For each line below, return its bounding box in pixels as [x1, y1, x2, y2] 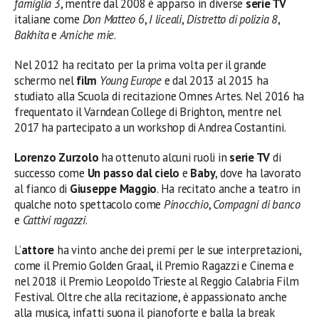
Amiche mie [59, 27, 115, 43]
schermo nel [14, 73, 77, 89]
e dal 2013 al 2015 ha [161, 73, 268, 89]
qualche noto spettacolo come [14, 197, 164, 213]
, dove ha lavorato [215, 165, 301, 182]
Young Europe [99, 73, 162, 89]
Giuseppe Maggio [69, 181, 157, 197]
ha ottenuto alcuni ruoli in [98, 150, 230, 166]
